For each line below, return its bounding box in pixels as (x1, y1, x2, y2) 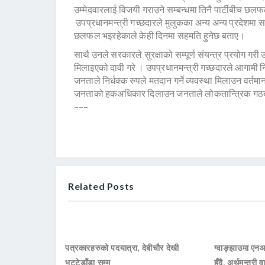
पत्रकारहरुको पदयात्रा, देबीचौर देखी (65, 243, 179, 253)
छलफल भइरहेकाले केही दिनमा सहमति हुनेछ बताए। (74, 30, 245, 41)
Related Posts (68, 180, 134, 192)
